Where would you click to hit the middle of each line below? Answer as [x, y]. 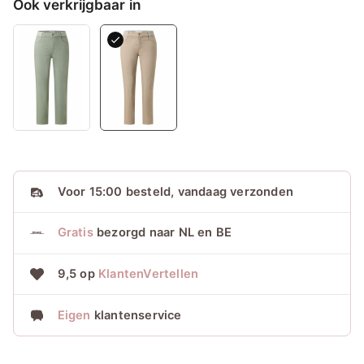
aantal [152, 60]
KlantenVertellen [148, 274]
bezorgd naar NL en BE [162, 233]
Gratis [75, 233]
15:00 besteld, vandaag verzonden [189, 191]
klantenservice [138, 315]
